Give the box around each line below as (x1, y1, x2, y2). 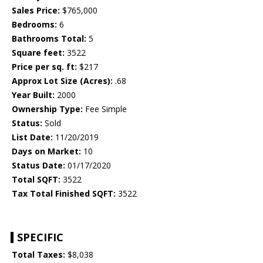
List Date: (12, 131, 53, 143)
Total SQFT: (12, 174, 60, 186)
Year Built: (12, 89, 55, 101)
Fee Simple (83, 103, 127, 115)
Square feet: (12, 47, 65, 59)
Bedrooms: (12, 19, 57, 31)
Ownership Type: (12, 103, 83, 115)
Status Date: (12, 160, 65, 171)
